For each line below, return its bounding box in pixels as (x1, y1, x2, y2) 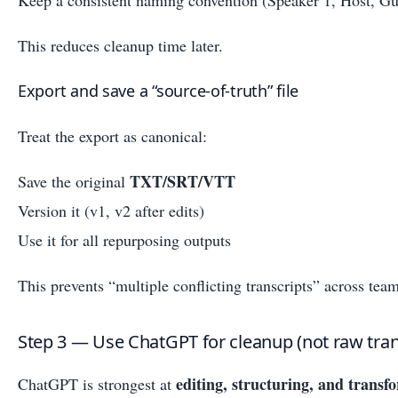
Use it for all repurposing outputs (18, 228, 231, 251)
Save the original (18, 170, 130, 192)
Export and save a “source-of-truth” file (18, 79, 299, 101)
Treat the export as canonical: (18, 124, 207, 147)
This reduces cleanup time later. (18, 34, 223, 56)
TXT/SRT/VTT (130, 169, 235, 193)
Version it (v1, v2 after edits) (18, 199, 204, 221)
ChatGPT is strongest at (18, 372, 176, 394)
